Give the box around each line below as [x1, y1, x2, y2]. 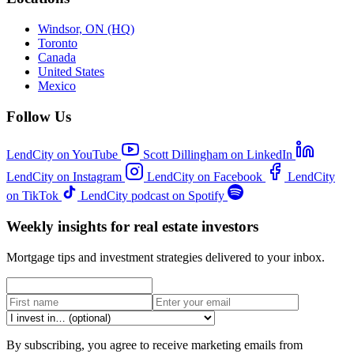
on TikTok [6, 189, 58, 203]
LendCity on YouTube [6, 148, 118, 162]
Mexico [38, 78, 76, 92]
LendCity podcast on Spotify [81, 189, 224, 203]
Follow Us [6, 107, 71, 125]
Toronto [38, 36, 77, 50]
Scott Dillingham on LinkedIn [143, 148, 292, 162]
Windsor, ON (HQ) [38, 21, 134, 36]
